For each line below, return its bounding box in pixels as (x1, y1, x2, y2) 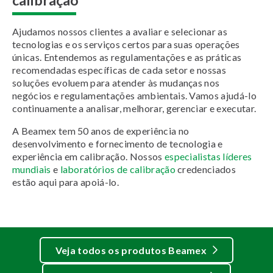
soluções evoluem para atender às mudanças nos (12, 76, 220, 88)
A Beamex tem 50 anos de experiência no (12, 124, 190, 136)
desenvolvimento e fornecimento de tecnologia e (12, 137, 223, 149)
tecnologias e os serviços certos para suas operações (12, 38, 240, 50)
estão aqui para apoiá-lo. (12, 175, 119, 188)
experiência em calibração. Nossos (12, 150, 165, 162)
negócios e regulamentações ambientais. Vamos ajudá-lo (12, 89, 257, 101)
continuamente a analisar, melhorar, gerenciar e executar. (12, 102, 257, 114)
